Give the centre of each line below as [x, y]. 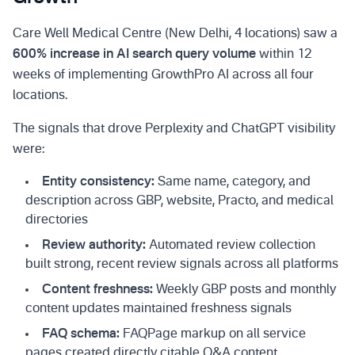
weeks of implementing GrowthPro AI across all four [163, 75]
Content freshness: [97, 290]
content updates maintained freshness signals [158, 309]
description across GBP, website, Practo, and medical [179, 201]
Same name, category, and [233, 182]
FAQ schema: [81, 334]
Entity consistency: [98, 182]
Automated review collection [231, 246]
